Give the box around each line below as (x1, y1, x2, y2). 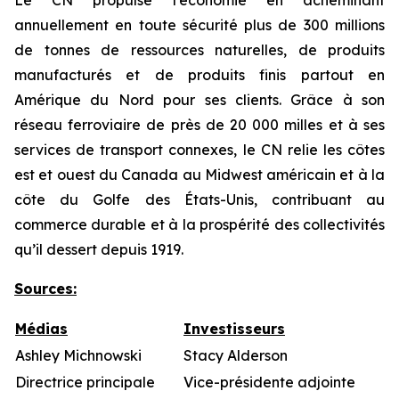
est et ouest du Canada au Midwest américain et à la (14, 166, 385, 183)
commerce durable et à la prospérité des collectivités (14, 216, 385, 233)
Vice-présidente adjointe (183, 373, 355, 391)
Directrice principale (15, 373, 155, 391)
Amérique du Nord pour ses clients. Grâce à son (14, 91, 385, 109)
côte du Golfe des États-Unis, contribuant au (14, 191, 385, 208)
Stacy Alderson (183, 346, 288, 364)
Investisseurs (183, 320, 285, 338)
